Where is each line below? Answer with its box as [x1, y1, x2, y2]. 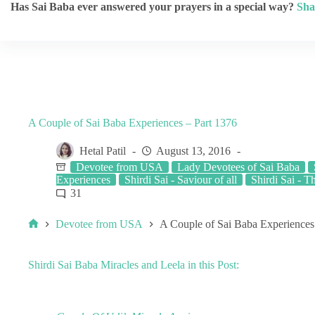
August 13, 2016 [156, 145, 231, 157]
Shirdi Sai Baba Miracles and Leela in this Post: [28, 258, 239, 271]
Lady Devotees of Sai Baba [177, 161, 300, 173]
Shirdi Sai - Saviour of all [124, 174, 237, 186]
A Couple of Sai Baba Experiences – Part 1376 [28, 117, 237, 129]
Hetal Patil [79, 145, 126, 157]
